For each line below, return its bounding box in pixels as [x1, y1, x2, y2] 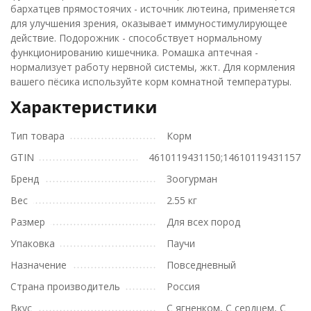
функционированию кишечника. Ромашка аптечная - [10, 46, 258, 60]
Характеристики [10, 95, 158, 119]
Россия [167, 280, 200, 294]
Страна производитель [10, 280, 120, 294]
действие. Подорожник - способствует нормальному [10, 31, 262, 45]
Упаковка [10, 237, 55, 251]
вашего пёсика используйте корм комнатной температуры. [10, 75, 292, 89]
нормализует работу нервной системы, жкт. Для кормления [10, 60, 295, 74]
